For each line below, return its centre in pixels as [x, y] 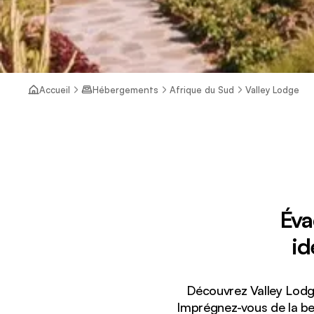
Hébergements [125, 89]
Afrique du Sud [202, 89]
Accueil [55, 89]
